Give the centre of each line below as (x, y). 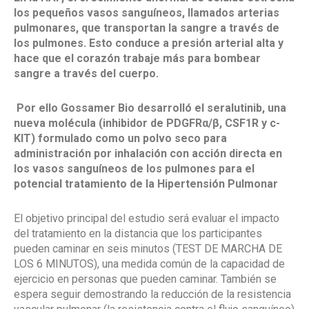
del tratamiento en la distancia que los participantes (138, 234)
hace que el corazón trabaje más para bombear (137, 59)
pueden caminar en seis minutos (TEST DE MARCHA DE (148, 249)
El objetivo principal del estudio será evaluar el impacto (147, 219)
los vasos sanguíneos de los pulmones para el (134, 169)
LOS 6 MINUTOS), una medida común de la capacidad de (149, 264)
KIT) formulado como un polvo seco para (120, 139)
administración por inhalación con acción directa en (148, 154)
